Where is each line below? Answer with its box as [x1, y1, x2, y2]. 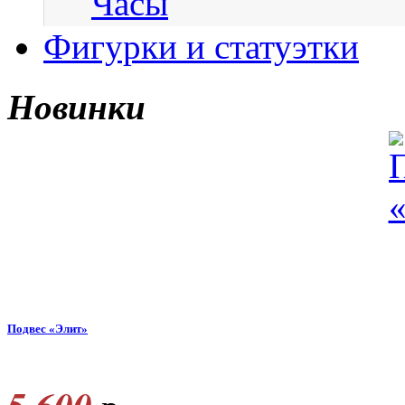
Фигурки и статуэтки [43, 26, 359, 66]
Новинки [7, 80, 146, 131]
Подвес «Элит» [7, 321, 88, 335]
